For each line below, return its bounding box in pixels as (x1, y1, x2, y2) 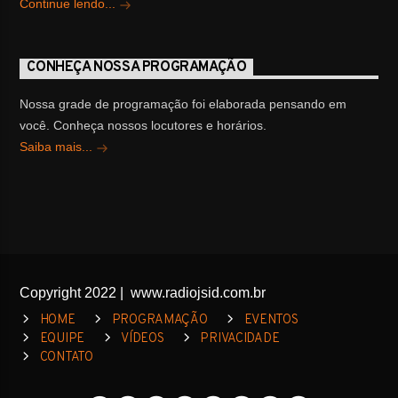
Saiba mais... (20, 139, 97, 155)
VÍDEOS (121, 330, 164, 347)
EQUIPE (39, 330, 85, 347)
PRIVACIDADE (200, 330, 280, 347)
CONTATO (39, 348, 93, 366)
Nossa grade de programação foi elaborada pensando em (20, 97, 347, 112)
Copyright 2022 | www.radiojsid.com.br (20, 284, 267, 300)
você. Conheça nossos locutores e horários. (20, 118, 267, 133)
